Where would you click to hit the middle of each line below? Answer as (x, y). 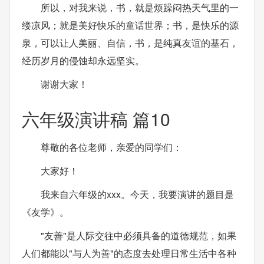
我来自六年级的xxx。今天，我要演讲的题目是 (137, 194)
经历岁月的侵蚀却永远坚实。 (83, 60)
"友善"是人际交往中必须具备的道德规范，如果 (138, 235)
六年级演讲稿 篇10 (96, 118)
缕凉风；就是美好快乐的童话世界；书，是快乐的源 (130, 25)
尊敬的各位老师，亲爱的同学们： (111, 147)
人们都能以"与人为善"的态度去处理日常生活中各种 (129, 253)
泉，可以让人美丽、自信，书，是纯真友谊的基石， (130, 42)
